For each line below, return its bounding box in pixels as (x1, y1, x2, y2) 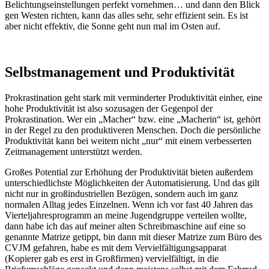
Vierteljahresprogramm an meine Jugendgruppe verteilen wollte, (5, 210, 247, 221)
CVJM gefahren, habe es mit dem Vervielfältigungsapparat (5, 243, 226, 253)
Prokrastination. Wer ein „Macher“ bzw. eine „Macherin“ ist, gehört (5, 114, 261, 125)
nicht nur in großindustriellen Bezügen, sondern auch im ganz (5, 189, 238, 199)
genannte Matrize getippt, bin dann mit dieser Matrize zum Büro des (5, 232, 262, 243)
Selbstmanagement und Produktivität (5, 64, 235, 80)
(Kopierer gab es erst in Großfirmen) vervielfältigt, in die (5, 253, 219, 264)
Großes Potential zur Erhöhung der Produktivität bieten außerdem (5, 167, 253, 178)
